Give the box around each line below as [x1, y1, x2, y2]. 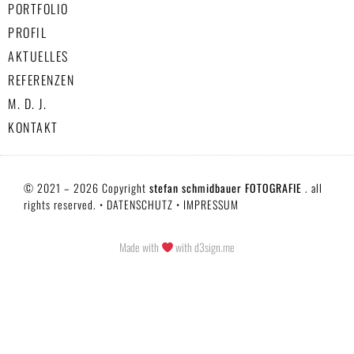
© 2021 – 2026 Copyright [24, 179, 149, 196]
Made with [119, 238, 161, 255]
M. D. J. [8, 93, 47, 113]
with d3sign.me [173, 238, 235, 255]
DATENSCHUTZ [107, 195, 173, 213]
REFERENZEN [8, 70, 74, 89]
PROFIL [8, 22, 47, 42]
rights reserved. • [24, 195, 107, 213]
